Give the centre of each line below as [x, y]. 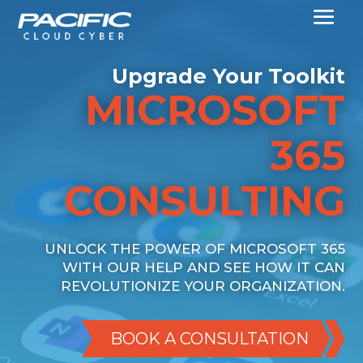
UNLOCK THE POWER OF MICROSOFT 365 [194, 249]
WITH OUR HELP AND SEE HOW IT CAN [203, 267]
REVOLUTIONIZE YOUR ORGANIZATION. [203, 286]
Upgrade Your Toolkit [228, 76]
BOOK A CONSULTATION [209, 339]
